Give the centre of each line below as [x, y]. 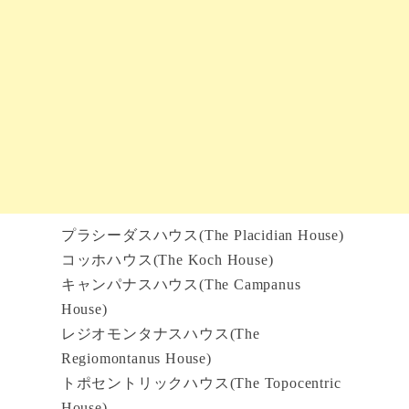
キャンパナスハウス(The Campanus [181, 285]
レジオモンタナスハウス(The [160, 334]
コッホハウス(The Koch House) [167, 260]
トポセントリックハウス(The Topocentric [201, 383]
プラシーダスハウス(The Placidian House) [202, 236]
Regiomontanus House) [136, 359]
